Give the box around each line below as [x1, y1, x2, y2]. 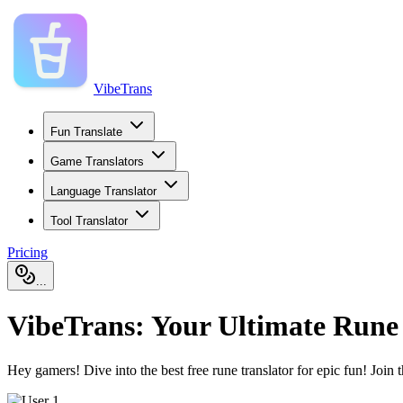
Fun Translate [50, 125, 122, 139]
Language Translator [50, 184, 157, 198]
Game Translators [50, 155, 144, 168]
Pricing [7, 245, 48, 260]
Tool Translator [50, 214, 128, 228]
